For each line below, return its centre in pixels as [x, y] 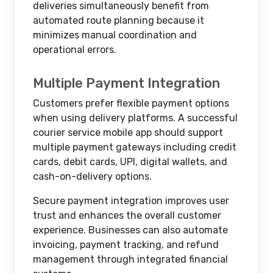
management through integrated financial [130, 259]
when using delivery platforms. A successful [135, 118]
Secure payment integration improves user [131, 201]
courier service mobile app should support [128, 133]
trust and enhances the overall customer [127, 215]
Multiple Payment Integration [126, 83]
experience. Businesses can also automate [130, 230]
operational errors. [75, 50]
